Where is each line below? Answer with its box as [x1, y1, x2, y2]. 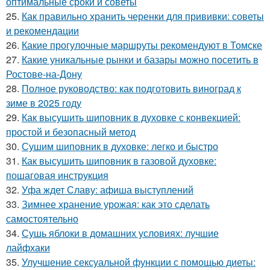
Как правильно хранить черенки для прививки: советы [22, 8, 264, 23]
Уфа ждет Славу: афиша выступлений [22, 182, 193, 196]
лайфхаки [6, 240, 50, 254]
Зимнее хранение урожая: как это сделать [22, 196, 210, 211]
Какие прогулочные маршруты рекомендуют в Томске [22, 37, 262, 52]
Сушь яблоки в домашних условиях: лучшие [22, 225, 219, 240]
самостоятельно [6, 211, 78, 225]
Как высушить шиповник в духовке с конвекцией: [22, 110, 240, 124]
